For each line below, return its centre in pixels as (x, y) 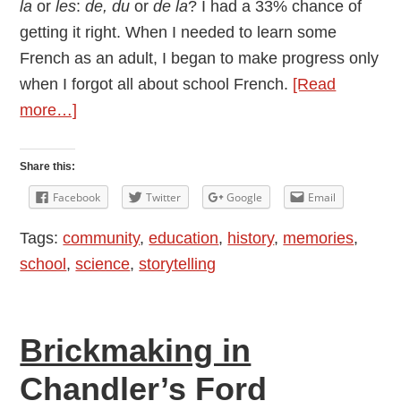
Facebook (77, 198)
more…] (49, 111)
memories (319, 239)
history (251, 239)
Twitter (164, 198)
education (184, 239)
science (103, 264)
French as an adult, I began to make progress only (200, 59)
